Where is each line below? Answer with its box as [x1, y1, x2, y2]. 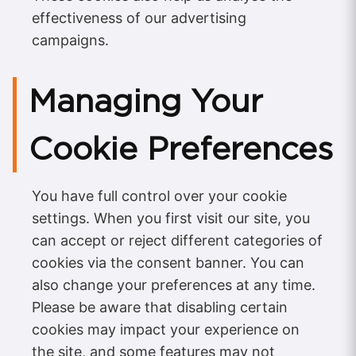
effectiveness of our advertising [32, 10, 246, 27]
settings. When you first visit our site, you [32, 210, 310, 227]
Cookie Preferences [29, 130, 333, 168]
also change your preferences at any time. [32, 277, 315, 294]
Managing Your [29, 82, 263, 121]
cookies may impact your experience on [32, 321, 300, 339]
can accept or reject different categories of [32, 232, 323, 250]
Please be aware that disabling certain [32, 299, 288, 316]
